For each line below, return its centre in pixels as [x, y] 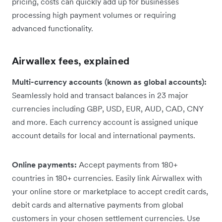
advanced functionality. [53, 28]
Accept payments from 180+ [128, 164]
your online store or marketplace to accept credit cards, [110, 191]
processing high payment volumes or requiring [94, 15]
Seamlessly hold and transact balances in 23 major [100, 95]
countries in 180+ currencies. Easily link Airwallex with [107, 178]
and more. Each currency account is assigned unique [105, 122]
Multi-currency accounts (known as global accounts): [109, 82]
